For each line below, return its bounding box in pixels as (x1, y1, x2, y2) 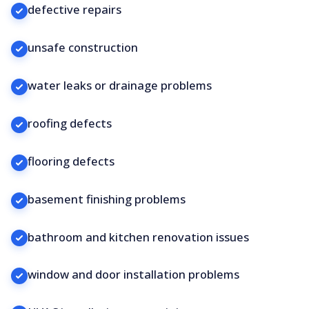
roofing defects (28, 115, 112, 132)
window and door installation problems (28, 266, 239, 283)
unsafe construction (28, 39, 138, 56)
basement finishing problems (28, 190, 186, 207)
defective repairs (28, 1, 121, 18)
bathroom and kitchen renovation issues (28, 228, 249, 245)
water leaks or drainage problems (28, 77, 212, 94)
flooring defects (28, 152, 114, 169)
